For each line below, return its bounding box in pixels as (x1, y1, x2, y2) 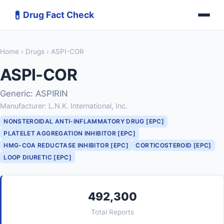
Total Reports (91, 208, 134, 216)
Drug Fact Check (23, 9, 94, 20)
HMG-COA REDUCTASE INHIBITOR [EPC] (3, 141, 129, 149)
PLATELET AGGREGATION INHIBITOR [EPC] (3, 129, 136, 137)
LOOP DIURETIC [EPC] (3, 153, 72, 161)
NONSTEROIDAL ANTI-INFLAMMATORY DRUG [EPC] (3, 117, 164, 125)
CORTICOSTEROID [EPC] (135, 141, 211, 149)
